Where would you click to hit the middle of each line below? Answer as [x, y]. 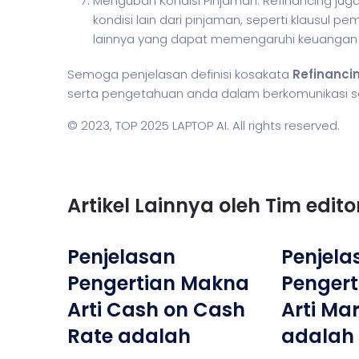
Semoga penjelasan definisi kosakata [180, 74]
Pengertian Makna [158, 283]
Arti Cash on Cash [156, 310]
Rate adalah [129, 336]
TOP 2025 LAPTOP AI [171, 125]
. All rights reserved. [283, 125]
